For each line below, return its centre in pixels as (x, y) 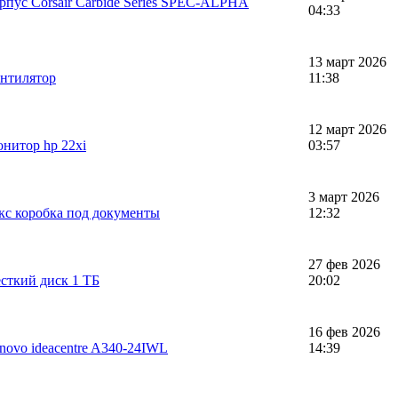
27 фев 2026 (344, 264)
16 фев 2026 (344, 331)
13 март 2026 (347, 61)
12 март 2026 (347, 129)
